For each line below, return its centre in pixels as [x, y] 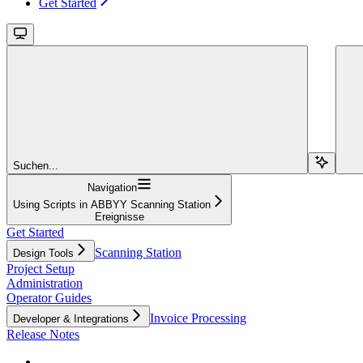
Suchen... [36, 165]
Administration [45, 283]
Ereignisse [119, 216]
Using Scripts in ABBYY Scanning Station [112, 204]
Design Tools [43, 253]
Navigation [112, 187]
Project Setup [41, 268]
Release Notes [43, 334]
